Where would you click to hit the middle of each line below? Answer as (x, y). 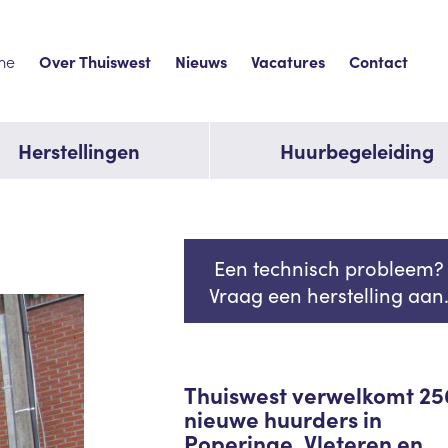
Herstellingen (79, 151)
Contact (378, 61)
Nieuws (201, 61)
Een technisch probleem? (328, 268)
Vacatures (288, 61)
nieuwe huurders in (282, 419)
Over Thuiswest (95, 61)
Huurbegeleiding (356, 151)
